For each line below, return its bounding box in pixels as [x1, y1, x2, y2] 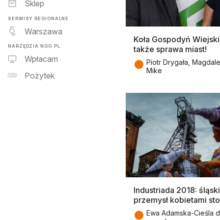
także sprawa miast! [134, 44, 207, 54]
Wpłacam [25, 54, 58, 64]
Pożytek [25, 71, 55, 81]
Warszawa [25, 26, 62, 36]
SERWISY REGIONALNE [8, 15, 69, 21]
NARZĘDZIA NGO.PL [8, 43, 60, 49]
